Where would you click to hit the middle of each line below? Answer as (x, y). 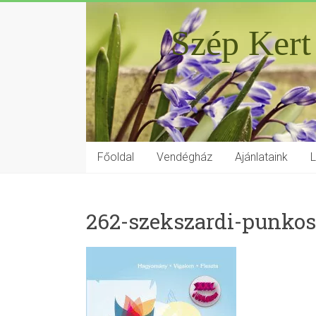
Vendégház (184, 157)
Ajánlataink (261, 157)
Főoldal (116, 157)
